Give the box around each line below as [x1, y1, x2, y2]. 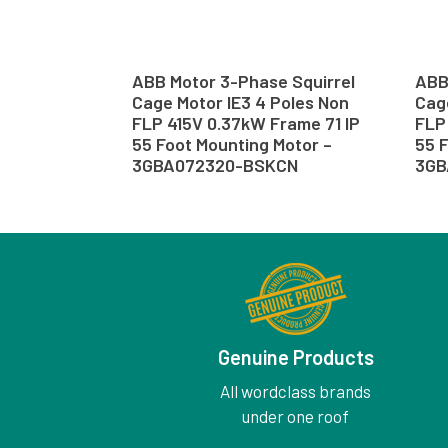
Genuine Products [217, 345, 374, 370]
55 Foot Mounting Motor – [132, 133, 332, 156]
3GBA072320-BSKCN [132, 154, 298, 177]
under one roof [242, 406, 350, 427]
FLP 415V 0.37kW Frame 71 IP [132, 112, 360, 135]
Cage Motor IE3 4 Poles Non [132, 91, 349, 114]
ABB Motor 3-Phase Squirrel [132, 70, 355, 93]
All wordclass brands [220, 381, 372, 402]
